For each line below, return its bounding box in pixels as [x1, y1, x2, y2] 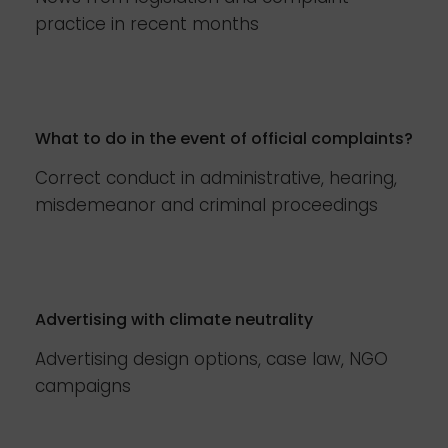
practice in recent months [35, 12, 259, 36]
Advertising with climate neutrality [35, 308, 313, 331]
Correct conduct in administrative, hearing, [35, 166, 397, 190]
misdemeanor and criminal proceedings [35, 193, 378, 217]
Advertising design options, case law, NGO [35, 347, 388, 371]
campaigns [35, 374, 131, 398]
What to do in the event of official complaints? [35, 127, 413, 150]
